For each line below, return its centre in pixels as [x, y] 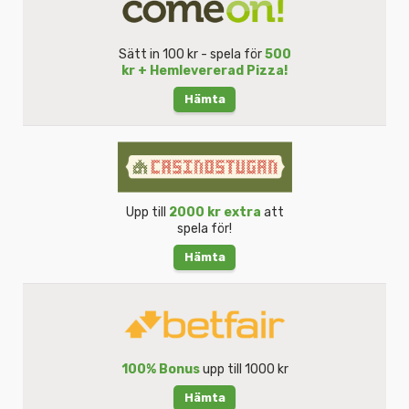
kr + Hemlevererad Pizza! [204, 71]
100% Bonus [160, 369]
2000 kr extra [215, 212]
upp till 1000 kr [244, 369]
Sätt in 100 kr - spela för [191, 55]
